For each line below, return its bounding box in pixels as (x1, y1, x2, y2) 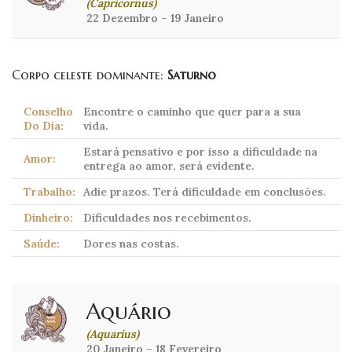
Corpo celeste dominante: (12, 67, 167, 83)
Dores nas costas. (83, 236, 179, 251)
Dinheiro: (24, 211, 73, 225)
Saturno (167, 67, 216, 83)
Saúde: (24, 236, 60, 251)
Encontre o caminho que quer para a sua (83, 104, 301, 119)
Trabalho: (24, 185, 75, 200)
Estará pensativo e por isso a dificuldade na (83, 145, 317, 159)
